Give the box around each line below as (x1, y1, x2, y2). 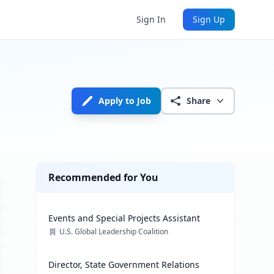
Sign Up (193, 13, 225, 25)
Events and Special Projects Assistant (48, 212, 201, 224)
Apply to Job (98, 95, 151, 106)
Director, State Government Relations (48, 259, 200, 270)
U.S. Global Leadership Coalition (59, 226, 169, 237)
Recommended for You (48, 171, 159, 184)
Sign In (136, 13, 166, 25)
